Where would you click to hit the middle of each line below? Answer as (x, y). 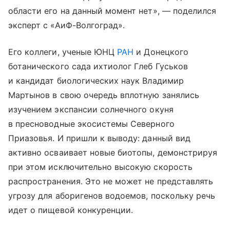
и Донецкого (161, 52)
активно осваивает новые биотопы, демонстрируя (113, 152)
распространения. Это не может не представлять (111, 181)
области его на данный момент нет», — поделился (112, 11)
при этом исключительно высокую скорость (100, 167)
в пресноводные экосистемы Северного (91, 123)
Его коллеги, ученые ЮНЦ (63, 52)
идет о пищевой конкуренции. (71, 210)
